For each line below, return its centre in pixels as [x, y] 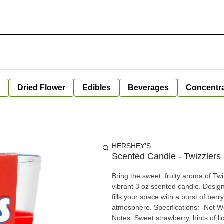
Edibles [97, 88]
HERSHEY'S [131, 146]
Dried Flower [41, 88]
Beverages [148, 88]
